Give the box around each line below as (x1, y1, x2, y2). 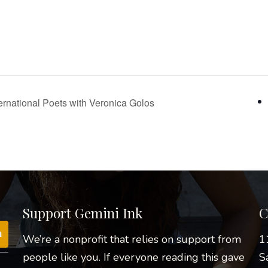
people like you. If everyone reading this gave (22, 250, 245, 264)
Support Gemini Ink (22, 204, 142, 222)
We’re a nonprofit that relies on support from (22, 232, 241, 246)
